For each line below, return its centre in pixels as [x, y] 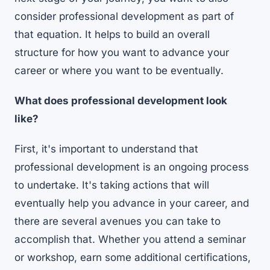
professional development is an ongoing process [132, 167]
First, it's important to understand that [106, 149]
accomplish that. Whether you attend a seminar [130, 240]
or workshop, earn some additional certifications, [133, 258]
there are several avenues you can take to [118, 221]
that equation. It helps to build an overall [112, 35]
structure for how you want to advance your [122, 53]
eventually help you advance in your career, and [132, 203]
